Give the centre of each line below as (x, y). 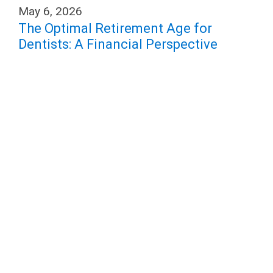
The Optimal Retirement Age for (115, 28)
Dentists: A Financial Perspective (118, 44)
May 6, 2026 (50, 11)
